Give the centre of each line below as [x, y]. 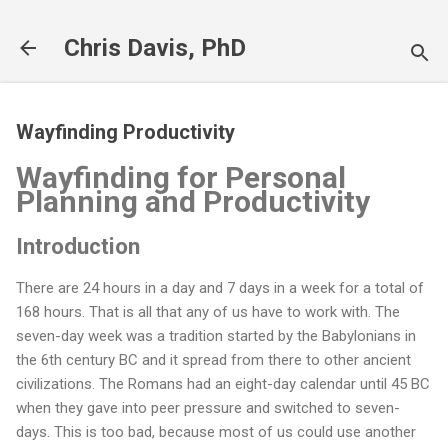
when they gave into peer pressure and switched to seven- [208, 408]
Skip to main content [224, 25]
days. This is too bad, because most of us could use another [216, 432]
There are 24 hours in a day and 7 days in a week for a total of [220, 288]
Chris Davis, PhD [155, 48]
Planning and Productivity [193, 201]
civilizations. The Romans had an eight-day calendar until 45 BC [223, 384]
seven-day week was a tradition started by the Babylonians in [216, 336]
